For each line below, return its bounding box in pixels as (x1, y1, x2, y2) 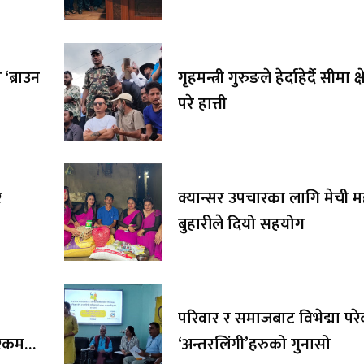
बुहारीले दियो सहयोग (178, 210, 305, 239)
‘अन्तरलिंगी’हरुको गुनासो (178, 331, 331, 359)
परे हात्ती (178, 90, 227, 119)
